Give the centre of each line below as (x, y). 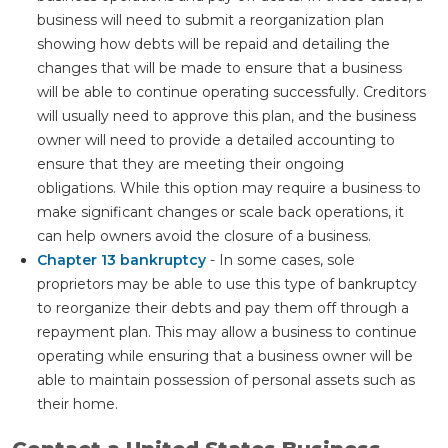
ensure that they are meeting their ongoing (190, 164)
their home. (77, 404)
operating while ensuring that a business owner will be (225, 356)
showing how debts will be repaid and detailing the (213, 44)
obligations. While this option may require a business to (229, 188)
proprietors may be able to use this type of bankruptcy (227, 284)
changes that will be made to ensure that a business (219, 68)
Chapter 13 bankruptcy (121, 260)
